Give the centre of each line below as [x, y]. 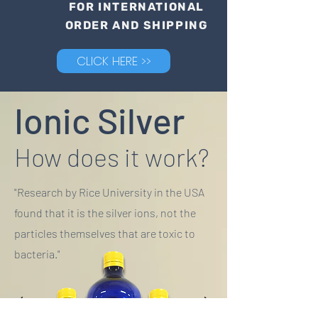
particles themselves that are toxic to [105, 233]
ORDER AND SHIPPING [137, 25]
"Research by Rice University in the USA [109, 192]
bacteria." [37, 253]
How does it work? [112, 156]
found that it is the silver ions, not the [105, 212]
